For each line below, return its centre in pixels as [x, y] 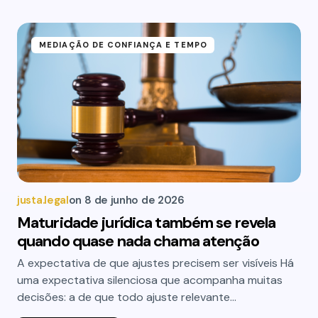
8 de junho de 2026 [135, 200]
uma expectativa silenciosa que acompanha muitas [150, 280]
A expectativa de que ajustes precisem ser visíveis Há [155, 263]
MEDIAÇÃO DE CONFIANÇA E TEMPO [123, 45]
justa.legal [43, 200]
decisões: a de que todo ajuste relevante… [127, 297]
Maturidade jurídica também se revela [147, 223]
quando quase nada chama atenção [138, 241]
